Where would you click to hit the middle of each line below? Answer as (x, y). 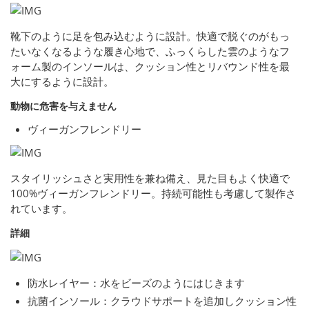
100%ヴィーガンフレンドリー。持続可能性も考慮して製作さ (153, 193)
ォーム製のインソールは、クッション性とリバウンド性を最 (150, 66)
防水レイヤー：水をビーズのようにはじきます (136, 282)
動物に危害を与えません (63, 106)
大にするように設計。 (62, 81)
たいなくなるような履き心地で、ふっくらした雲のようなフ (150, 51)
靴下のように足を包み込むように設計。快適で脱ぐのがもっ (150, 36)
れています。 (41, 208)
